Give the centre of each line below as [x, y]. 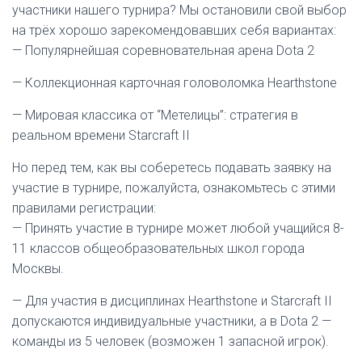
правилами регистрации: [84, 208]
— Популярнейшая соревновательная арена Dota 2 [163, 51]
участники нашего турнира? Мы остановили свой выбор [179, 10]
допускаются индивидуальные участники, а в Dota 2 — [172, 321]
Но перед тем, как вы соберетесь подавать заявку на [172, 168]
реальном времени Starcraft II [101, 135]
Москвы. [38, 269]
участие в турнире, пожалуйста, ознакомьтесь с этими [174, 188]
